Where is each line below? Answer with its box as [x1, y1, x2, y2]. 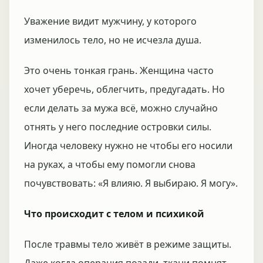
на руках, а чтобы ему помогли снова [24, 158, 195, 171]
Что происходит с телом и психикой [24, 207, 204, 220]
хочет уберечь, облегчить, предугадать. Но [24, 83, 225, 96]
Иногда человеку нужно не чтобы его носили [24, 139, 232, 152]
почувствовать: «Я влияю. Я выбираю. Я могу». [24, 177, 238, 190]
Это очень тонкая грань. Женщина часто [24, 64, 214, 77]
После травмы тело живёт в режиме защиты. [24, 238, 231, 251]
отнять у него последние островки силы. [24, 120, 211, 133]
